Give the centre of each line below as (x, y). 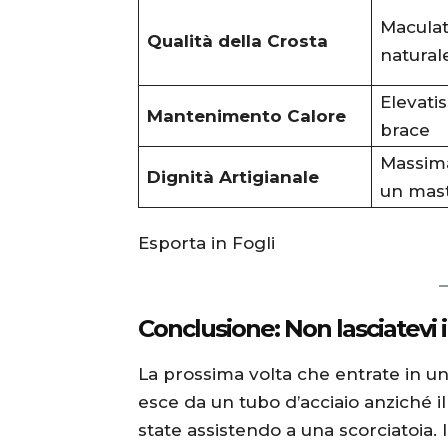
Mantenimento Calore (246, 115)
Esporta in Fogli (206, 242)
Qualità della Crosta (237, 40)
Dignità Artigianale (233, 176)
